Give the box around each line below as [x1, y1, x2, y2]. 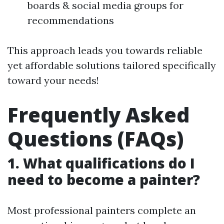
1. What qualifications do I [7, 153, 195, 172]
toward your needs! [7, 74, 99, 86]
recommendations [27, 14, 114, 26]
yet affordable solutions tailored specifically [7, 59, 216, 71]
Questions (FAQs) [7, 125, 183, 152]
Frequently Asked [7, 101, 189, 128]
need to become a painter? [7, 170, 200, 189]
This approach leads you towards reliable [7, 44, 202, 56]
